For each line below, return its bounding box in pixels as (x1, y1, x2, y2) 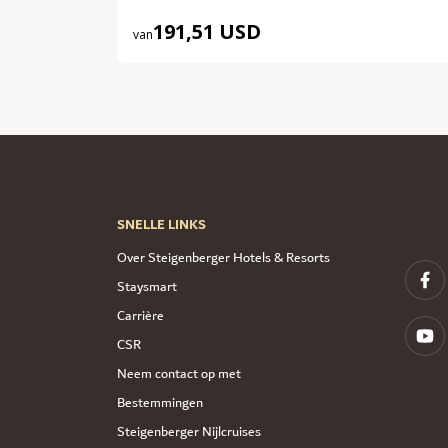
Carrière (117, 303, 164, 328)
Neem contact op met (117, 361, 241, 386)
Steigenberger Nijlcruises (117, 419, 261, 444)
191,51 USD (153, 17, 261, 45)
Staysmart (117, 274, 177, 299)
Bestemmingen (117, 390, 203, 415)
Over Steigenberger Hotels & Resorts (117, 245, 330, 270)
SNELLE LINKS (117, 212, 206, 237)
